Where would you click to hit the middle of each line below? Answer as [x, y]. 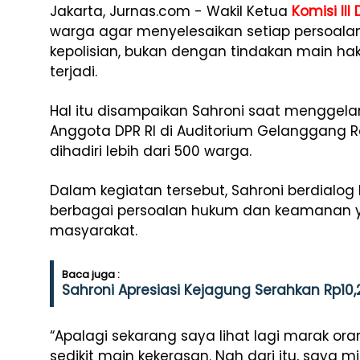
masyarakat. [94, 231]
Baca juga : [91, 274]
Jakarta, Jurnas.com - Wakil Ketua [171, 11]
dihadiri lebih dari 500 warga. [151, 151]
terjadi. [74, 72]
